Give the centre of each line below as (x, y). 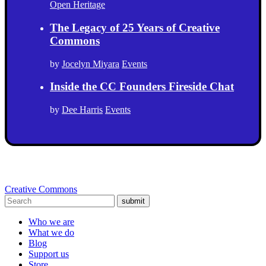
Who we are (51, 222)
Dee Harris (82, 110)
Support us (49, 254)
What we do (51, 233)
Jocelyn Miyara (91, 64)
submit (133, 201)
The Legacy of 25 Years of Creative (135, 28)
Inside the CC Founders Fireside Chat (142, 87)
